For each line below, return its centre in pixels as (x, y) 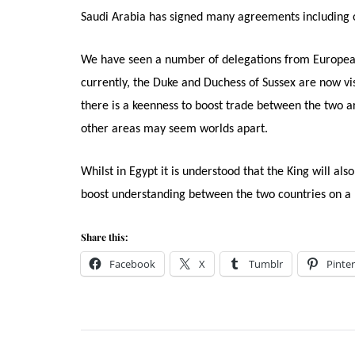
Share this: (104, 237)
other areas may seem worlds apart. (174, 130)
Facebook (132, 264)
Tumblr (266, 264)
